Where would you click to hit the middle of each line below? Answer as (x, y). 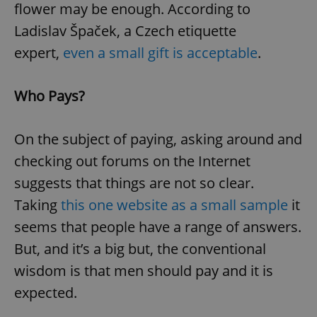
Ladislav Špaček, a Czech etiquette (125, 31)
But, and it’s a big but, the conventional (140, 249)
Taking (38, 205)
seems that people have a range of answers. (158, 227)
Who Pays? (50, 96)
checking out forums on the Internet (132, 161)
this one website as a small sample (174, 205)
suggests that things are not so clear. (134, 183)
